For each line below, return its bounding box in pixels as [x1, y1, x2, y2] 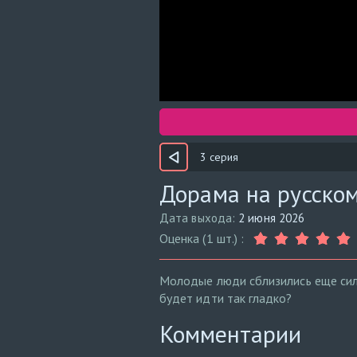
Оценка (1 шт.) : [159, 230, 245, 246]
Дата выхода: [159, 210, 239, 226]
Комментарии [159, 318, 301, 349]
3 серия [200, 150, 238, 164]
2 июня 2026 [238, 210, 305, 226]
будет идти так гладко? [159, 290, 292, 306]
